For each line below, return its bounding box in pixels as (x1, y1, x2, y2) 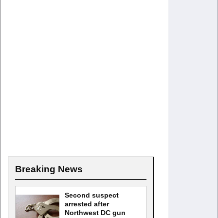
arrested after (65, 200, 109, 208)
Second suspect (65, 191, 119, 199)
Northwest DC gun (65, 209, 126, 217)
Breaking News (15, 164, 83, 174)
